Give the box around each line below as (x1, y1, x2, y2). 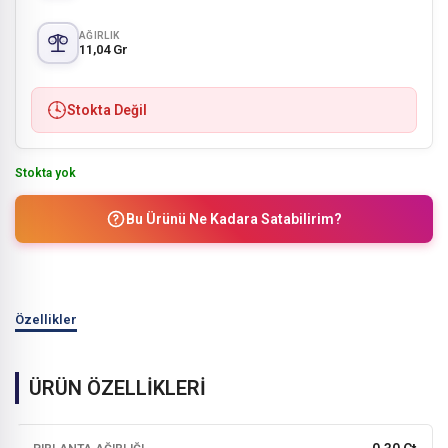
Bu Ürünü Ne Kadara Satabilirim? (126, 211, 342, 227)
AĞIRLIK (79, 29, 120, 41)
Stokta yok (15, 166, 76, 180)
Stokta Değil (67, 102, 147, 118)
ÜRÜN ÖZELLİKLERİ (29, 375, 206, 400)
